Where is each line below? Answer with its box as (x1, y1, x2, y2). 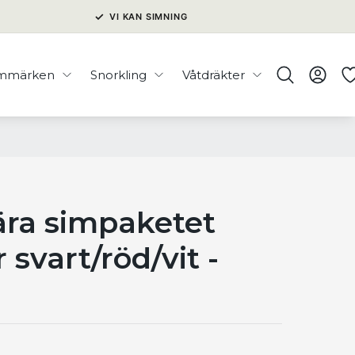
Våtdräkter (182, 67, 245, 82)
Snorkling (90, 67, 147, 82)
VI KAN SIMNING (109, 10, 188, 22)
